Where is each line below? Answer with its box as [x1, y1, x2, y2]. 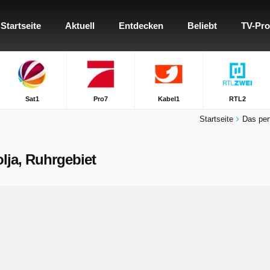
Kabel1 [158, 95, 180, 102]
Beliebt [187, 20, 217, 31]
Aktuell [65, 20, 95, 31]
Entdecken [119, 20, 163, 31]
